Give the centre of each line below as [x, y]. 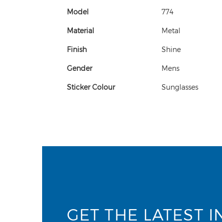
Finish [77, 49]
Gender [79, 68]
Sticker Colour [91, 87]
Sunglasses [180, 87]
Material [80, 30]
